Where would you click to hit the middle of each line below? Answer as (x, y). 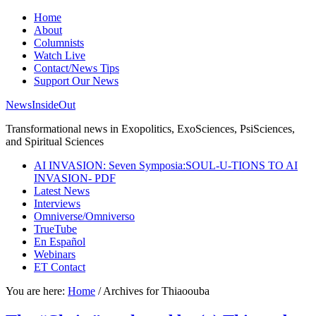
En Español (60, 242)
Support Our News (76, 81)
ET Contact (60, 267)
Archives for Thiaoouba (155, 291)
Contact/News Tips (77, 68)
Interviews (57, 203)
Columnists (59, 43)
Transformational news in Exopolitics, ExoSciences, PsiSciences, (150, 129)
